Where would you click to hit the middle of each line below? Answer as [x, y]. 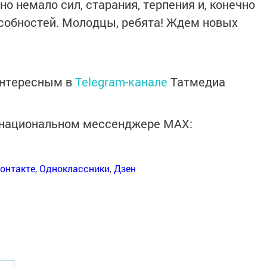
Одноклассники [74, 168]
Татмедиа [198, 82]
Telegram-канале [121, 82]
